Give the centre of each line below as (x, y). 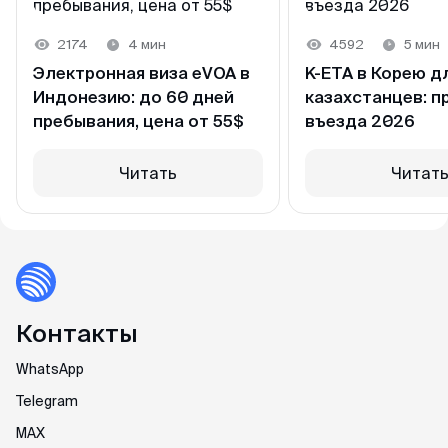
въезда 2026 (360, 120)
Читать (148, 173)
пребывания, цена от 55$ (138, 120)
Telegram (47, 401)
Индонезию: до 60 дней (133, 96)
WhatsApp (50, 369)
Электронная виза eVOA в (141, 72)
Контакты (77, 333)
